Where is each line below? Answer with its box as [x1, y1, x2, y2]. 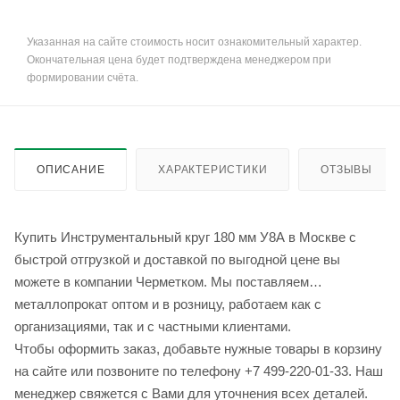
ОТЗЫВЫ [321, 163, 373, 177]
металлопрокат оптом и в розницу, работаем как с [14, 296, 321, 312]
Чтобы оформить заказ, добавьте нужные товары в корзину [14, 341, 382, 357]
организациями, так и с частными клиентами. [14, 319, 291, 335]
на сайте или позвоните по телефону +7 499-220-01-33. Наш [14, 363, 383, 379]
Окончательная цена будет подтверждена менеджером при [27, 54, 331, 67]
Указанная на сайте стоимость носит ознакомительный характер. [27, 36, 362, 49]
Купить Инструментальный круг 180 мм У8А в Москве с [14, 229, 356, 246]
